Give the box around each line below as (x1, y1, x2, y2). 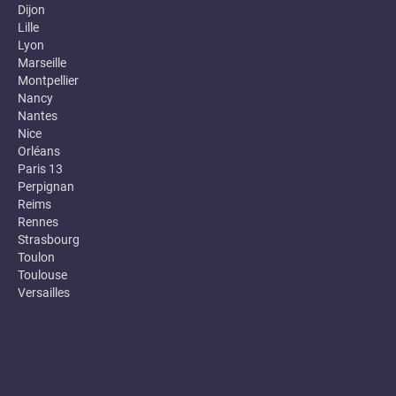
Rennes (18, 215, 58, 230)
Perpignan (18, 179, 74, 194)
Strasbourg (18, 232, 80, 247)
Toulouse (18, 268, 67, 283)
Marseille (18, 56, 66, 71)
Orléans (18, 144, 60, 159)
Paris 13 (18, 162, 63, 177)
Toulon (18, 250, 55, 265)
